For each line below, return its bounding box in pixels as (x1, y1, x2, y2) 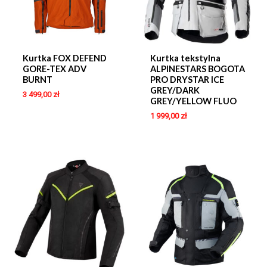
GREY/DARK (150, 85, 200, 95)
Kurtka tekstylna (150, 52, 221, 63)
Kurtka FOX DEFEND (22, 52, 107, 63)
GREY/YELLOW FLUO (150, 95, 237, 106)
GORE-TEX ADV (22, 63, 86, 74)
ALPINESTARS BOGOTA (150, 63, 245, 74)
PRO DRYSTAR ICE (150, 74, 224, 85)
